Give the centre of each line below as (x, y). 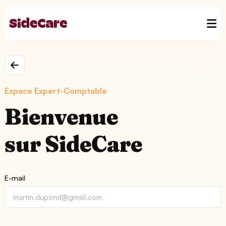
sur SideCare (74, 144)
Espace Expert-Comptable (56, 91)
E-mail (15, 178)
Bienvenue (61, 116)
